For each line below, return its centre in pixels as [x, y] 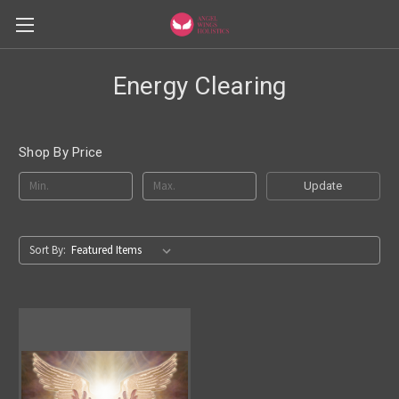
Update [323, 185]
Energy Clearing [199, 86]
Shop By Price [61, 152]
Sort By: [47, 249]
